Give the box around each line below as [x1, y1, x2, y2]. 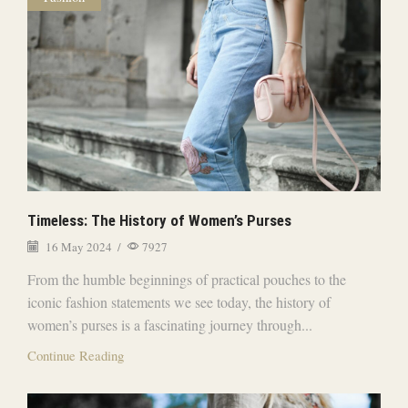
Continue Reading [27, 346, 124, 365]
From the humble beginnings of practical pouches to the [27, 270, 346, 290]
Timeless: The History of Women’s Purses [27, 210, 291, 229]
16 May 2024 [43, 238, 112, 255]
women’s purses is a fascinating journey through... [27, 315, 312, 335]
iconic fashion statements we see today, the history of [27, 292, 331, 312]
